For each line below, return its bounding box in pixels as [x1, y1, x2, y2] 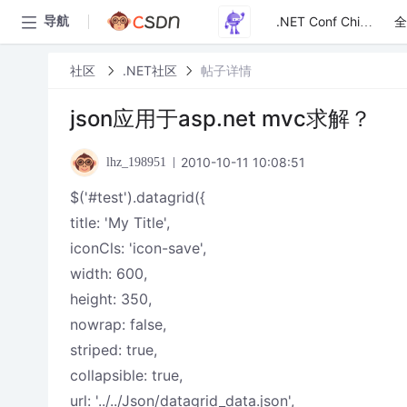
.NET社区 [122, 62, 177, 78]
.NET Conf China [360, 15, 372, 29]
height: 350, [69, 290, 152, 308]
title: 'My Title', [69, 213, 170, 232]
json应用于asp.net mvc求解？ [69, 105, 372, 132]
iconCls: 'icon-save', [69, 239, 206, 257]
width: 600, [69, 264, 147, 283]
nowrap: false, [69, 315, 166, 333]
